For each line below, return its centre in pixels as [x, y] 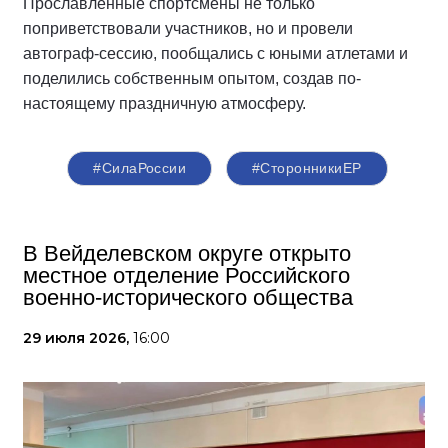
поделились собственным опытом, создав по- [192, 79]
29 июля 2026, [78, 338]
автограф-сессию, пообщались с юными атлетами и [215, 54]
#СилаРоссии [140, 168]
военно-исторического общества [188, 298]
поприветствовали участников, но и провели [188, 29]
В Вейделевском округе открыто [187, 254]
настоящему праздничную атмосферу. [164, 104]
